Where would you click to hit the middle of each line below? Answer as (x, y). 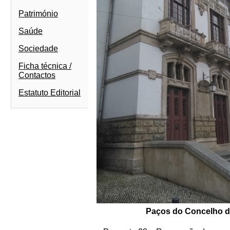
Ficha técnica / (45, 66)
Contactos (37, 75)
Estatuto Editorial (50, 93)
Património (38, 14)
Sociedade (38, 49)
